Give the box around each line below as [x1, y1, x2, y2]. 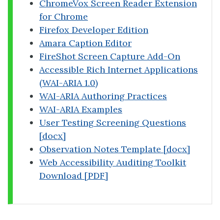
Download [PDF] [39, 169, 108, 181]
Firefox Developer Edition [39, 24, 148, 35]
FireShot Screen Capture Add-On [39, 50, 180, 62]
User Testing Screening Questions [39, 116, 186, 128]
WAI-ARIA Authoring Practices [39, 90, 167, 102]
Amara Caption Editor [39, 37, 132, 49]
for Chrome [39, 10, 88, 22]
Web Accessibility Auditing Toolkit [39, 156, 186, 168]
